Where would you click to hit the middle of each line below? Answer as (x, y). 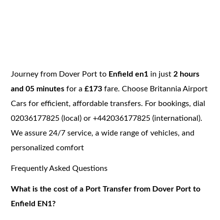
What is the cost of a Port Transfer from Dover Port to (106, 189)
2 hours (186, 74)
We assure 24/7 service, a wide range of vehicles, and (103, 133)
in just (161, 74)
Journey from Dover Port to (60, 74)
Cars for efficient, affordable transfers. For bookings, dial (108, 103)
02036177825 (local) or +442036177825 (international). (107, 118)
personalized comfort (48, 148)
